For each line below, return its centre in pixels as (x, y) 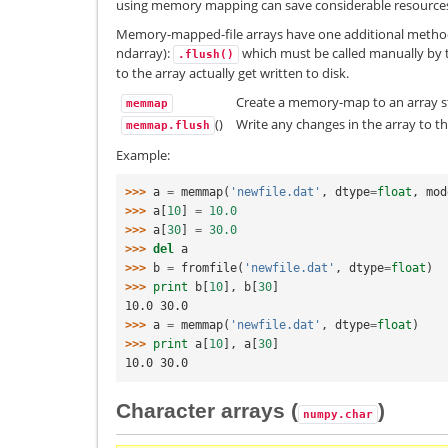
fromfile (209, 268)
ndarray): (144, 52)
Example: (143, 154)
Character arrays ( (207, 410)
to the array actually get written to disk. (232, 72)
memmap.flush (168, 126)
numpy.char (338, 414)
